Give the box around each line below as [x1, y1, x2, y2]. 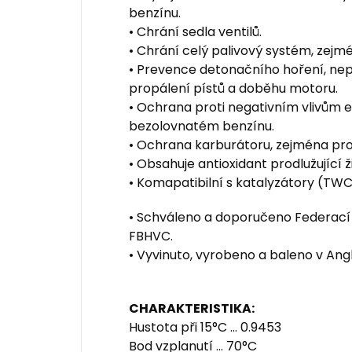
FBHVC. [129, 227, 173, 245]
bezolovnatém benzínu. [129, 117, 274, 135]
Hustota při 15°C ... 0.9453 [129, 318, 281, 336]
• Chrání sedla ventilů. [129, 23, 262, 41]
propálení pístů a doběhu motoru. [129, 79, 338, 97]
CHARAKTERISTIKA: [129, 299, 255, 317]
